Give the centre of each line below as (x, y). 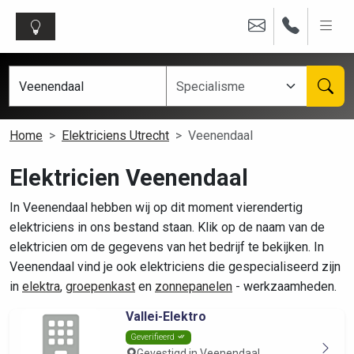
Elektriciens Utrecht (115, 136)
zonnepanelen (194, 286)
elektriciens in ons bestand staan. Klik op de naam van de (167, 227)
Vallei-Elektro (166, 316)
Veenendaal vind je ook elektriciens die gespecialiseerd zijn (175, 267)
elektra (41, 286)
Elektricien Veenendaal (129, 178)
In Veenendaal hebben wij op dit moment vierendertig (156, 207)
